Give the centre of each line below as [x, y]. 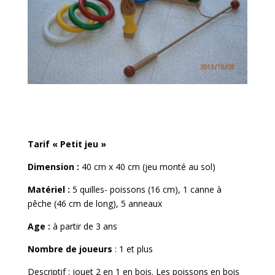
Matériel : [50, 189]
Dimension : [54, 166]
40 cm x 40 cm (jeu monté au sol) [148, 166]
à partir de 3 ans [85, 226]
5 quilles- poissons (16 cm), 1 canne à [147, 189]
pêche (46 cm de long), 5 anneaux [95, 203]
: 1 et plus [132, 249]
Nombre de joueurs [70, 249]
